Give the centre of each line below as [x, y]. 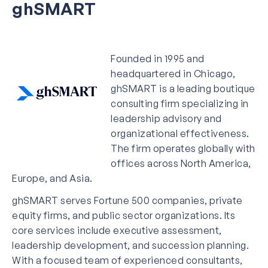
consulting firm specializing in [180, 103]
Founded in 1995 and [158, 58]
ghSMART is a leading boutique [183, 88]
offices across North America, [181, 163]
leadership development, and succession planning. [130, 245]
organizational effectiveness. [180, 133]
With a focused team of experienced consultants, [127, 260]
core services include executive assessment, [117, 230]
